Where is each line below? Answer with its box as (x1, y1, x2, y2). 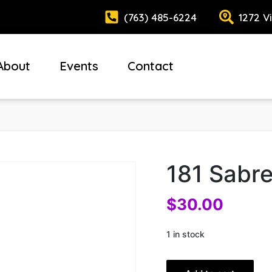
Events (59, 58, 98, 73)
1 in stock (166, 229, 205, 240)
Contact (127, 58, 174, 73)
